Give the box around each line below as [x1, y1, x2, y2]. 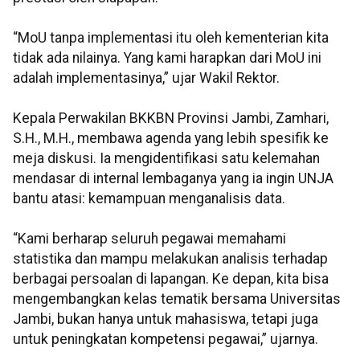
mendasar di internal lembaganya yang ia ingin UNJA [13, 170, 333, 187]
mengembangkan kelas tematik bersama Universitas [13, 291, 341, 308]
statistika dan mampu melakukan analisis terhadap [13, 251, 328, 268]
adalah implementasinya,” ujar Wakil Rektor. [13, 70, 280, 87]
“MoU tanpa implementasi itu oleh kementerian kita [13, 30, 329, 47]
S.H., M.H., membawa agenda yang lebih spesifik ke [13, 130, 329, 147]
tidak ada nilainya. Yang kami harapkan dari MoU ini [13, 50, 321, 67]
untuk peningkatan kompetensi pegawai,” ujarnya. [13, 331, 318, 348]
